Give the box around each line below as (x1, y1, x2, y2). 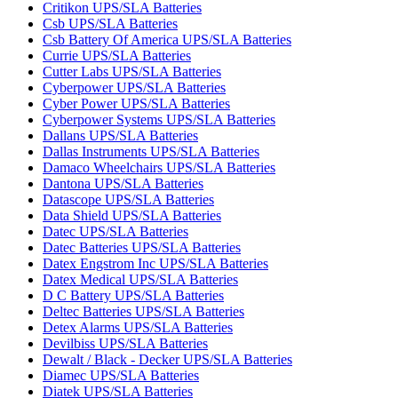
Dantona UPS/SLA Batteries (43, 176, 203, 191)
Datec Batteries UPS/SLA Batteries (43, 240, 241, 255)
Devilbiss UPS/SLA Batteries (43, 336, 208, 351)
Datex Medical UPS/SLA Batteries (43, 272, 238, 287)
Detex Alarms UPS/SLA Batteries (43, 320, 233, 335)
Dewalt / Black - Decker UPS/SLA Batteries (43, 352, 292, 367)
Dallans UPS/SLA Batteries (43, 128, 198, 143)
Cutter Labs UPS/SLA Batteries (43, 64, 221, 79)
